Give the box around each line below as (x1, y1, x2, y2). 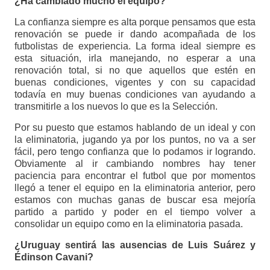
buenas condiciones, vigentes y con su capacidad (14, 77, 256, 88)
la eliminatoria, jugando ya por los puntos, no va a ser (14, 134, 256, 145)
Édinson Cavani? (14, 252, 93, 263)
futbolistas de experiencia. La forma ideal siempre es (14, 41, 256, 52)
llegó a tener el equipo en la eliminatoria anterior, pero (14, 183, 256, 193)
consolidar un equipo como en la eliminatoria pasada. (14, 219, 243, 230)
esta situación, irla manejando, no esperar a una (14, 53, 256, 64)
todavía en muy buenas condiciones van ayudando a (14, 89, 256, 100)
